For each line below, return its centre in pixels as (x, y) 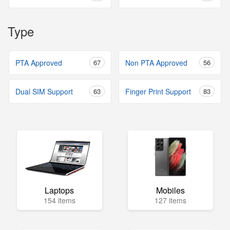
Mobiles (170, 190)
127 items (170, 200)
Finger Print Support (158, 91)
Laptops (60, 190)
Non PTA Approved (156, 63)
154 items (59, 200)
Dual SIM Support (44, 91)
